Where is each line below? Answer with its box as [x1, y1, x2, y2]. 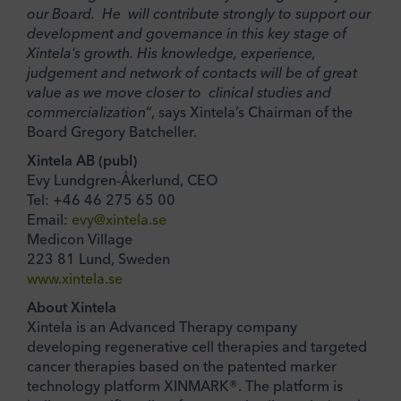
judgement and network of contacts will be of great [27, 64, 357, 82]
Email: [27, 209, 72, 228]
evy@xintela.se [72, 209, 166, 228]
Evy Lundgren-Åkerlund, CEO [27, 170, 218, 189]
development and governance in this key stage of [27, 24, 346, 43]
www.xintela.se [27, 269, 123, 287]
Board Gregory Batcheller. [27, 123, 197, 141]
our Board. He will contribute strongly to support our [27, 4, 371, 23]
